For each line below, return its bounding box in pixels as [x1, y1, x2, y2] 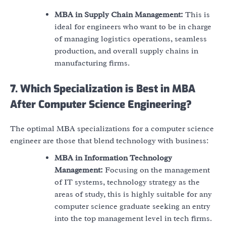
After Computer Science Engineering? [10, 97, 192, 111]
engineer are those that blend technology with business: [10, 136, 209, 146]
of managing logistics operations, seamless [54, 33, 207, 44]
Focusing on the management [103, 165, 210, 176]
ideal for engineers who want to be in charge [54, 21, 211, 32]
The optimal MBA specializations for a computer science [10, 124, 214, 134]
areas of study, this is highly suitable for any [54, 189, 212, 200]
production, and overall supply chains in [54, 45, 198, 56]
